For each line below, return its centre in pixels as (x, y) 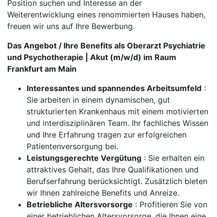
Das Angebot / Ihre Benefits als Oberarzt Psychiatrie (106, 46)
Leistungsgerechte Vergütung (84, 158)
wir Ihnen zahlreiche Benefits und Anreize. (103, 193)
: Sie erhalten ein (173, 158)
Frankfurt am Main (42, 69)
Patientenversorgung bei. (72, 146)
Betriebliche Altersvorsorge (80, 204)
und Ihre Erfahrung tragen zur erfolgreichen (107, 135)
